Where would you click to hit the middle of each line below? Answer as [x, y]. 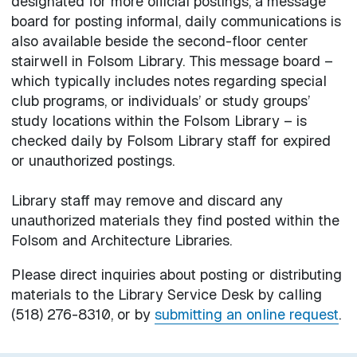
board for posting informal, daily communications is [176, 21]
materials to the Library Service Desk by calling [166, 294]
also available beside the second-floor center [159, 41]
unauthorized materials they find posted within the [175, 220]
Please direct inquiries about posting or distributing [176, 274]
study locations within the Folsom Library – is [159, 120]
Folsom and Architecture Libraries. [121, 240]
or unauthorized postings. [92, 160]
